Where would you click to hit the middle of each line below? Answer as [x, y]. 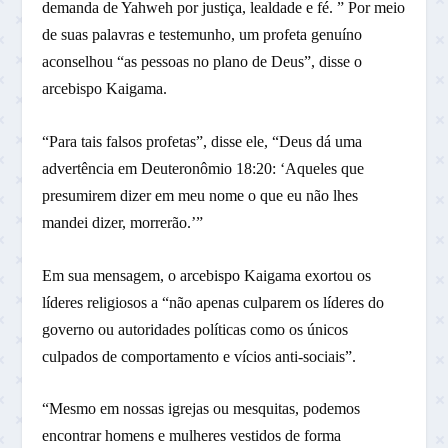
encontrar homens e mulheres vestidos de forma [192, 436]
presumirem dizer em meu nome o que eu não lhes [200, 195]
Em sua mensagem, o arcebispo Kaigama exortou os [207, 275]
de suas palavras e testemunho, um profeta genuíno [202, 35]
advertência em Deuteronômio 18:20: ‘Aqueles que [203, 168]
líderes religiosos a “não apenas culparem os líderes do [213, 302]
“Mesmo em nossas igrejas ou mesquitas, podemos [201, 409]
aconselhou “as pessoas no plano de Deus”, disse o [202, 62]
